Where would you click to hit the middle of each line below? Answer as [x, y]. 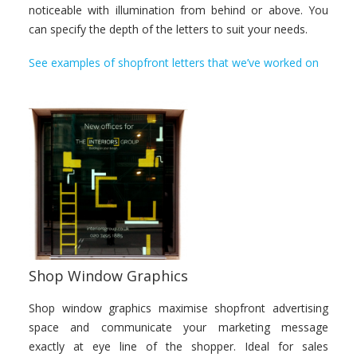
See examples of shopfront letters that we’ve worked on [174, 63]
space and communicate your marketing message [178, 327]
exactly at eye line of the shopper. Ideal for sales [178, 346]
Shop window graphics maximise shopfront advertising [178, 308]
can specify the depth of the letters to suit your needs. [168, 29]
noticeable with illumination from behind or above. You [178, 10]
